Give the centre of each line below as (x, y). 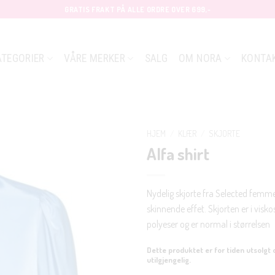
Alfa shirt (178, 153)
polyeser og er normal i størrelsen (208, 224)
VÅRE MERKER (95, 58)
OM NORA (200, 58)
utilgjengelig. (169, 259)
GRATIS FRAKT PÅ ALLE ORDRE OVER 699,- (137, 9)
